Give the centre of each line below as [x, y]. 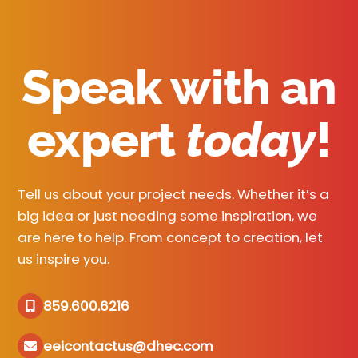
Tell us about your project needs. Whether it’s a [174, 195]
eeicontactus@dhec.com [129, 346]
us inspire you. [64, 259]
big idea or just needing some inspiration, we [168, 216]
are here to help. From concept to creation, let [171, 238]
